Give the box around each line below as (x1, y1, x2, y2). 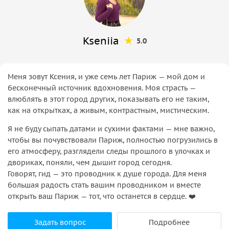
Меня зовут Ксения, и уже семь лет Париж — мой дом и (8, 72, 205, 81)
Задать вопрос (34, 217, 86, 227)
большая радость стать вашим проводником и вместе (8, 180, 201, 190)
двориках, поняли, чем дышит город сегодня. (8, 157, 172, 167)
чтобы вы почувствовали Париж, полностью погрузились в (8, 135, 218, 145)
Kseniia (82, 34, 119, 48)
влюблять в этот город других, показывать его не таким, (8, 94, 209, 104)
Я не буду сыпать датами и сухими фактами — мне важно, (8, 124, 215, 133)
